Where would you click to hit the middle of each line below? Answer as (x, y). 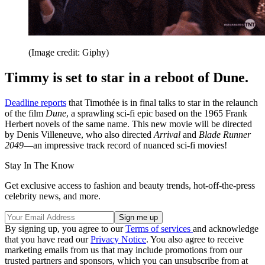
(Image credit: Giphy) (69, 53)
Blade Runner (225, 134)
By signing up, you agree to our (65, 228)
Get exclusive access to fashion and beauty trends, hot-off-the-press (130, 185)
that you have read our (48, 239)
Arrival (167, 134)
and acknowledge (226, 228)
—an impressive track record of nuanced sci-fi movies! (125, 145)
